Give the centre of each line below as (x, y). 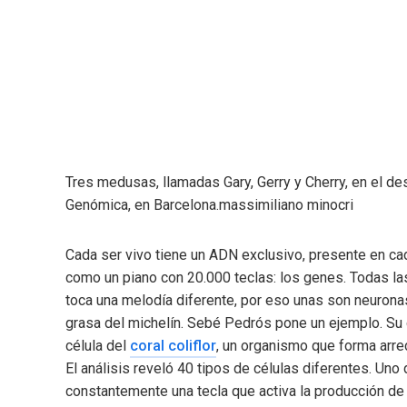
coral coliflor (173, 346)
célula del (98, 346)
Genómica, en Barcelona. (142, 205)
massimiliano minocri (286, 205)
